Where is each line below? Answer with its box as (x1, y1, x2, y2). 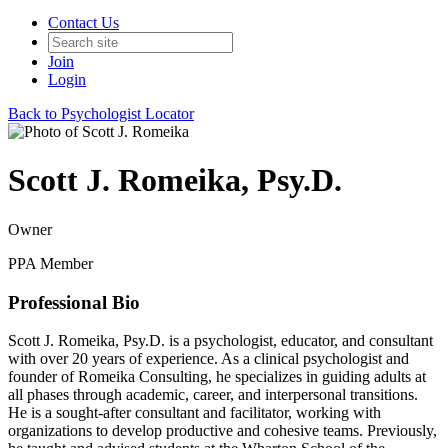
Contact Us (48, 14, 119, 31)
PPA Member (8, 254, 93, 272)
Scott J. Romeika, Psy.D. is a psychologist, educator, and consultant (8, 332, 433, 350)
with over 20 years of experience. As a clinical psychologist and (8, 350, 409, 368)
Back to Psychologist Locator (8, 105, 194, 122)
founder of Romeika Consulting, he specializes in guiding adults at (8, 368, 426, 386)
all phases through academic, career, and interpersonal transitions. (8, 386, 418, 404)
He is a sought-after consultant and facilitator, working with (8, 404, 381, 422)
